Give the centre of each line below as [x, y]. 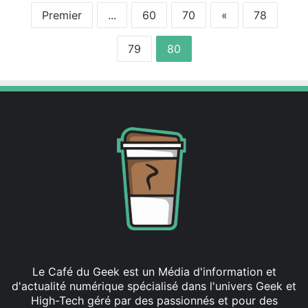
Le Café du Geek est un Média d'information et [154, 271]
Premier [62, 15]
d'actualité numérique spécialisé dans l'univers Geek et [154, 286]
